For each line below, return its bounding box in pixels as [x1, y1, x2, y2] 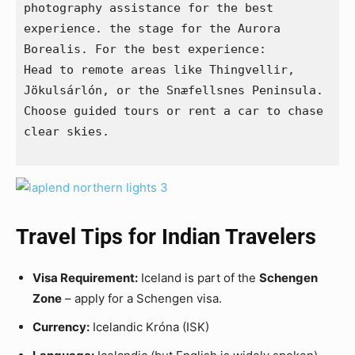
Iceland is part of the [138, 270, 259, 286]
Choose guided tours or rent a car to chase [24, 104, 323, 119]
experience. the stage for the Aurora [24, 21, 281, 36]
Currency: [32, 319, 90, 335]
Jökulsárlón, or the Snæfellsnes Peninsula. [24, 83, 323, 98]
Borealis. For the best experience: [24, 42, 266, 57]
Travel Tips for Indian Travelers [16, 224, 316, 250]
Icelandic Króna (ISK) [90, 319, 209, 335]
